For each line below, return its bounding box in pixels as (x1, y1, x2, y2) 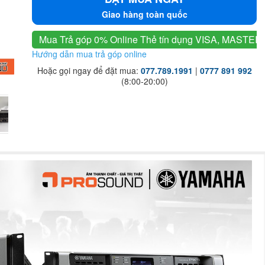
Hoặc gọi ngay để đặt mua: (37, 64, 141, 76)
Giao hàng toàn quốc (101, 8, 188, 20)
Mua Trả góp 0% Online (39, 33, 138, 46)
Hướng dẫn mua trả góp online (32, 48, 147, 60)
